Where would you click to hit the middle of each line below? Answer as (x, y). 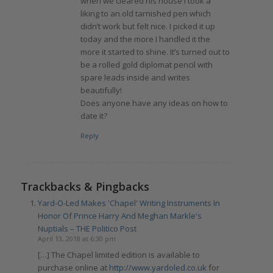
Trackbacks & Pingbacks (85, 186)
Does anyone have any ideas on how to (154, 103)
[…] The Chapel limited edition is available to (119, 254)
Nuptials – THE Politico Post (87, 228)
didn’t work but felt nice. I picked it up (147, 26)
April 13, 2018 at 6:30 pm (76, 238)
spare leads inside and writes (135, 77)
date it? (94, 115)
